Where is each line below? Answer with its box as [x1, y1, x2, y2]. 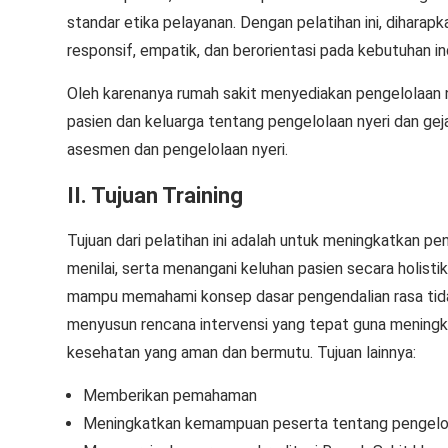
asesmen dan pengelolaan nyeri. [67, 140, 288, 159]
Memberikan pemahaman [83, 386, 257, 405]
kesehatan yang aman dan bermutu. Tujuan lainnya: [67, 343, 416, 362]
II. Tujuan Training [67, 183, 243, 208]
